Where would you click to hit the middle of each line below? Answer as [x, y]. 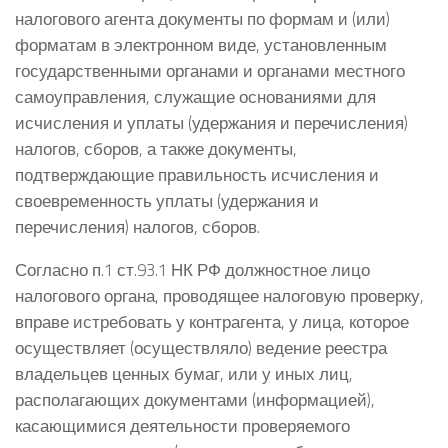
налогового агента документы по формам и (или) [202, 19]
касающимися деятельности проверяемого [182, 425]
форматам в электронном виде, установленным [201, 45]
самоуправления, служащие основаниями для [195, 97]
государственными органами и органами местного [210, 71]
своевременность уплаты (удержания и [167, 201]
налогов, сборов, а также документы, [156, 149]
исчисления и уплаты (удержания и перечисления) [211, 123]
